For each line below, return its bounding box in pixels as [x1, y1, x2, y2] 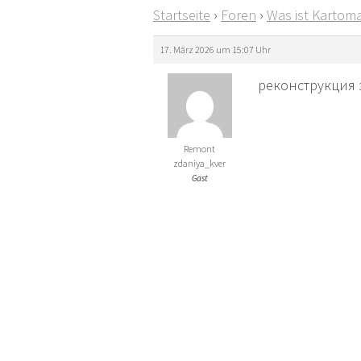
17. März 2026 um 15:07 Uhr [160, 44, 271, 56]
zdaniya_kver [173, 157, 226, 170]
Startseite [153, 6, 210, 25]
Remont [184, 143, 215, 156]
